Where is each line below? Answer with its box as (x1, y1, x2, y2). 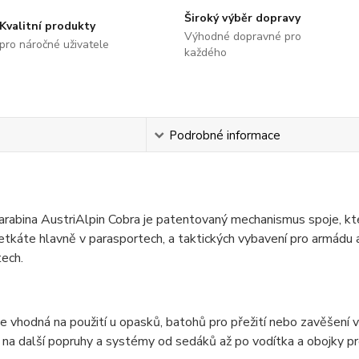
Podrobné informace (168, 127, 280, 143)
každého (184, 45, 227, 60)
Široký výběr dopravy (184, 10, 301, 26)
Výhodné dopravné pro (184, 29, 301, 44)
